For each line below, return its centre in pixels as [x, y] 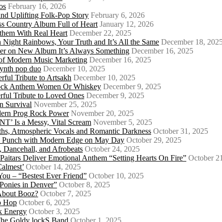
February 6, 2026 [118, 15]
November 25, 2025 [65, 105]
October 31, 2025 [181, 131]
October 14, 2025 [53, 167]
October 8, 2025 [84, 185]
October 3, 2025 [54, 212]
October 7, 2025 [66, 194]
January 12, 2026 [127, 24]
